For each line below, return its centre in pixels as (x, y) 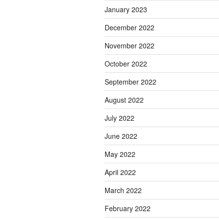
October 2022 (126, 64)
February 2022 (128, 208)
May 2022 (120, 154)
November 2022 (130, 46)
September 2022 (131, 82)
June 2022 (121, 136)
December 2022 (130, 28)
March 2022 (123, 190)
